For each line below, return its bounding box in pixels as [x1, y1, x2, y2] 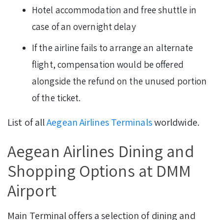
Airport [7, 179, 56, 202]
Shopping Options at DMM [7, 160, 192, 182]
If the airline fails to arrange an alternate [32, 42, 193, 54]
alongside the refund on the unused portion [32, 75, 207, 87]
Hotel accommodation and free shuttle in [32, 4, 196, 16]
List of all [7, 116, 47, 129]
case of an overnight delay [32, 21, 136, 33]
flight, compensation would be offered [32, 58, 184, 71]
